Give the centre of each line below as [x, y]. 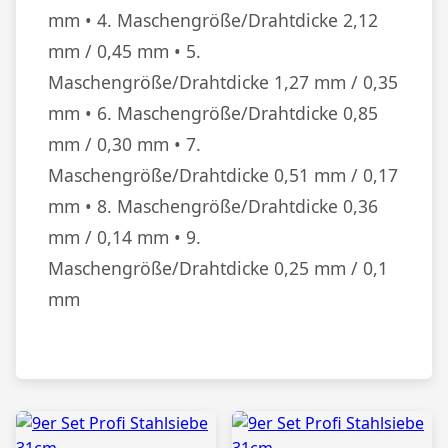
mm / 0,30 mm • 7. [124, 143]
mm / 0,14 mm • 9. [124, 236]
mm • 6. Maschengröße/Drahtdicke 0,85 [213, 112]
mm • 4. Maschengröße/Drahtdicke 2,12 [213, 19]
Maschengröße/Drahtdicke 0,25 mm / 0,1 [218, 267]
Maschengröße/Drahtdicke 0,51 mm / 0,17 [223, 174]
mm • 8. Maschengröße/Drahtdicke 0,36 [213, 205]
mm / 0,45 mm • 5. [124, 50]
